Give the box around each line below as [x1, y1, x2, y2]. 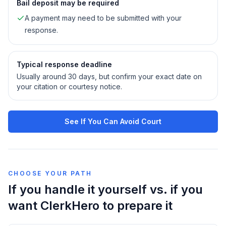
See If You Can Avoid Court [65, 117, 161, 126]
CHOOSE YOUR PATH [8, 169, 92, 177]
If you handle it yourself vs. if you [8, 182, 203, 197]
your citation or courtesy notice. [17, 82, 122, 91]
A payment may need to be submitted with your [25, 14, 182, 22]
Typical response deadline [17, 60, 112, 69]
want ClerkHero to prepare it [8, 198, 173, 213]
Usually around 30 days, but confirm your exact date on [17, 72, 202, 81]
